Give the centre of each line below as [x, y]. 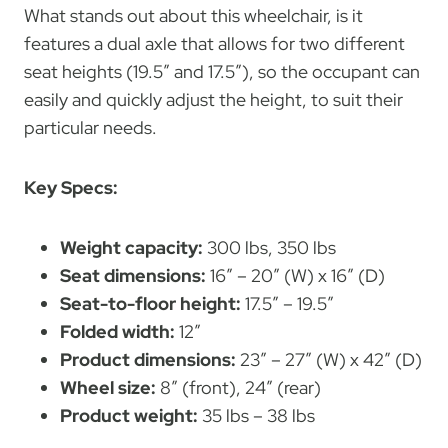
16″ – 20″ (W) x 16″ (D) [295, 275]
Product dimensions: [148, 359]
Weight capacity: [131, 247]
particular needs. [90, 127]
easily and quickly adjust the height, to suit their [213, 99]
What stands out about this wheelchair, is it [193, 15]
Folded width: [117, 331]
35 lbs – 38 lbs [256, 415]
